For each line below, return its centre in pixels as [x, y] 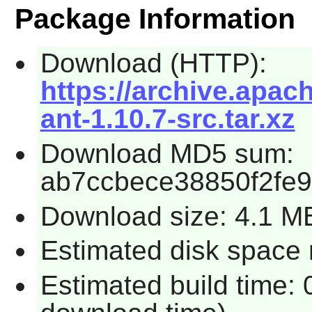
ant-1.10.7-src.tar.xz [167, 119]
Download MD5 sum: [167, 153]
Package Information [155, 19]
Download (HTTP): [153, 63]
